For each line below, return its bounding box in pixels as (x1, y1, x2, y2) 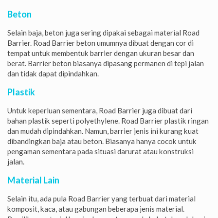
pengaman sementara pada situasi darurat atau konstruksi (7, 146, 194, 156)
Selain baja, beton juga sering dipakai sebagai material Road (7, 28, 200, 37)
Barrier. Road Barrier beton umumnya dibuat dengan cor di (7, 38, 194, 47)
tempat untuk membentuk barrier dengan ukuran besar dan (7, 48, 194, 57)
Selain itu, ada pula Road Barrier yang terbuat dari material (7, 194, 196, 203)
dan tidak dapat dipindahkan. (7, 69, 99, 78)
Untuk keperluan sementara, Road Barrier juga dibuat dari (7, 106, 192, 115)
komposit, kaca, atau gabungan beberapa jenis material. (7, 204, 184, 213)
